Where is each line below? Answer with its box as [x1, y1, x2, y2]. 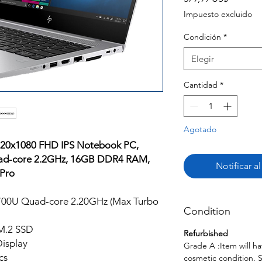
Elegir [191, 53, 214, 65]
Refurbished [184, 228, 228, 239]
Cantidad [184, 80, 218, 91]
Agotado [184, 124, 216, 135]
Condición [184, 32, 221, 43]
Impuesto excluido [184, 9, 252, 20]
